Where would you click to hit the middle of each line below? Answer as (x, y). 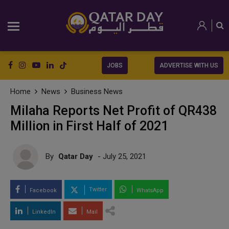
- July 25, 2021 (121, 156)
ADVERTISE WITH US (189, 65)
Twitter (97, 190)
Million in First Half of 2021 (89, 126)
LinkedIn (43, 212)
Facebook (42, 190)
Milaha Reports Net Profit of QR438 (113, 111)
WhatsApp (149, 190)
